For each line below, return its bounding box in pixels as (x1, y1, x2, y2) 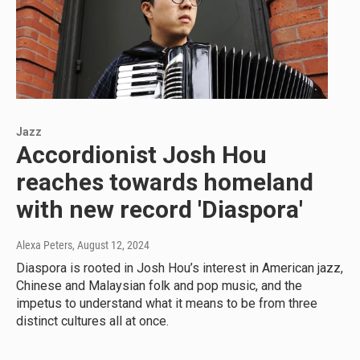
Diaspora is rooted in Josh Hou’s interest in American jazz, (16, 260, 343, 276)
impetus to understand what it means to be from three (16, 296, 317, 312)
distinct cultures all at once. (16, 313, 169, 329)
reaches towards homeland (16, 168, 313, 197)
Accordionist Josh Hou (16, 141, 267, 170)
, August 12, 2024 (72, 239, 149, 252)
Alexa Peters (16, 239, 72, 252)
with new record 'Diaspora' (16, 195, 303, 224)
